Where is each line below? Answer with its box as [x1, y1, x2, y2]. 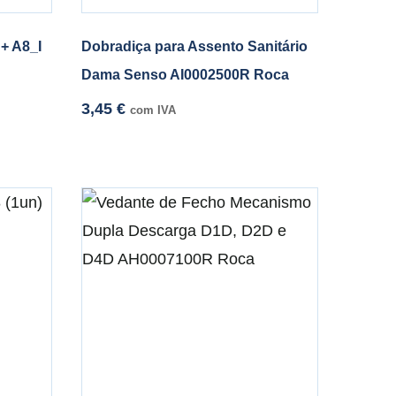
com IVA [130, 103, 177, 117]
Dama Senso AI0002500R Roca [81, 67, 290, 82]
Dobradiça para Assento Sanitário [81, 39, 308, 54]
